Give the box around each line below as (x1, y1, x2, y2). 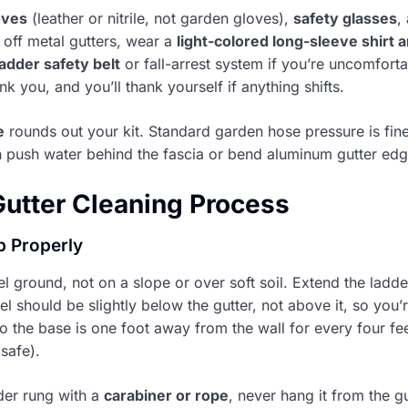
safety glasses (293, 9, 397, 28)
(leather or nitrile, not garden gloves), (27, 9, 293, 28)
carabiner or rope (104, 386, 229, 405)
